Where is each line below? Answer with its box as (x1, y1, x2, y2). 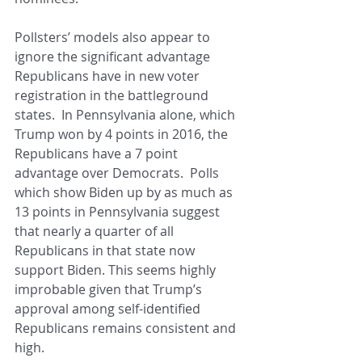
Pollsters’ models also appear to (15, 28, 213, 47)
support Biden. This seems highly (15, 261, 219, 280)
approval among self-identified (15, 300, 204, 318)
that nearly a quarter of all (15, 222, 177, 241)
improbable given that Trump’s (15, 280, 205, 299)
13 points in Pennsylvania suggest (15, 203, 223, 221)
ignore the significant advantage (15, 48, 213, 66)
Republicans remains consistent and (15, 319, 239, 338)
